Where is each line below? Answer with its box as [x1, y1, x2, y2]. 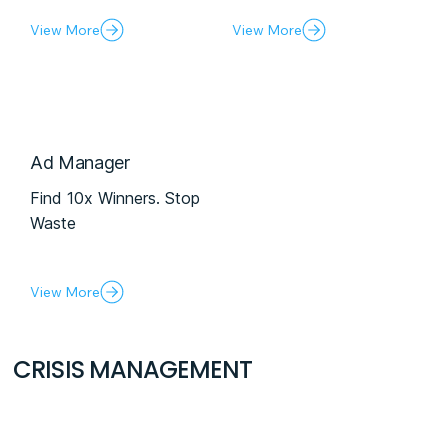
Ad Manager [30, 151, 130, 173]
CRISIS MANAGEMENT [13, 352, 253, 386]
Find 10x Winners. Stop [30, 188, 201, 209]
